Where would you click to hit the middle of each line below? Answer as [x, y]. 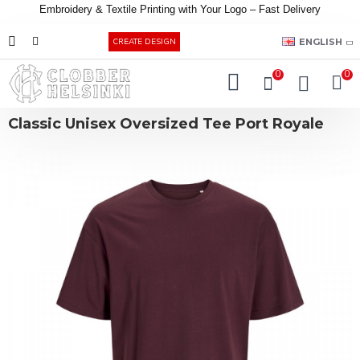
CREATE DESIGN [144, 42]
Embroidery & [73, 9]
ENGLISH [321, 41]
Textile [123, 9]
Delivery [302, 9]
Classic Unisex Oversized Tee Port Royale [166, 124]
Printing [159, 9]
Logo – [241, 9]
